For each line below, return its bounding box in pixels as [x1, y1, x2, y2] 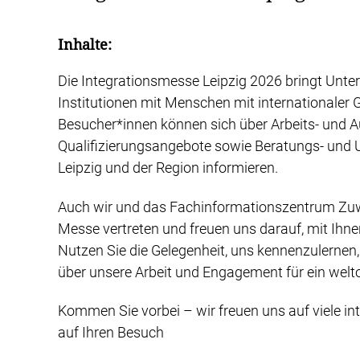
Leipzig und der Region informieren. [58, 159, 278, 177]
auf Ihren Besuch [58, 324, 164, 342]
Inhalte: [58, 36, 112, 54]
